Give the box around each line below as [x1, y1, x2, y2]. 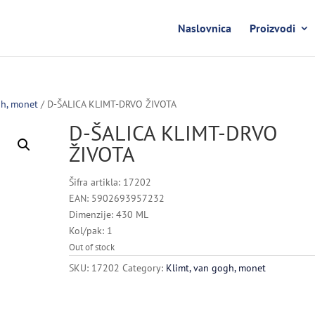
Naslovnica [177, 21, 231, 35]
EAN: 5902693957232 [69, 192, 165, 205]
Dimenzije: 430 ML [69, 208, 149, 221]
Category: [122, 262, 167, 274]
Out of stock [69, 241, 115, 253]
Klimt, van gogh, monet [166, 262, 266, 274]
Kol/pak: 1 [69, 224, 113, 237]
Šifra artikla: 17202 [69, 176, 152, 188]
